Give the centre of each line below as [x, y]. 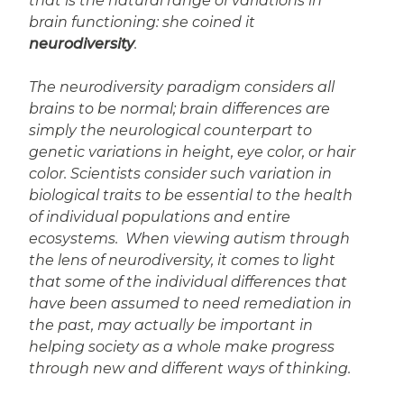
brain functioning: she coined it [142, 23]
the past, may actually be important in [171, 326]
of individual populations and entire [160, 217]
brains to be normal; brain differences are [179, 109]
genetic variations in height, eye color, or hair [192, 152]
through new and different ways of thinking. [192, 369]
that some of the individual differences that [188, 282]
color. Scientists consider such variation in [180, 174]
